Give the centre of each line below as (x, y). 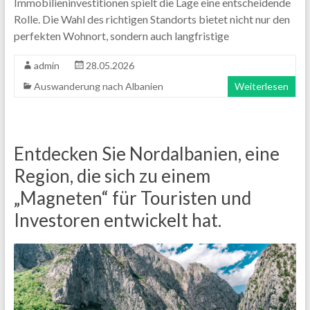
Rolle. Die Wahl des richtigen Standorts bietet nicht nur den (152, 19)
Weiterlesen (262, 86)
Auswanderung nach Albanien (98, 86)
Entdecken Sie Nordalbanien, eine (146, 153)
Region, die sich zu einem (112, 175)
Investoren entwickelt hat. (117, 220)
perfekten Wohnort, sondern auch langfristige (121, 35)
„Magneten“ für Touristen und (132, 198)
